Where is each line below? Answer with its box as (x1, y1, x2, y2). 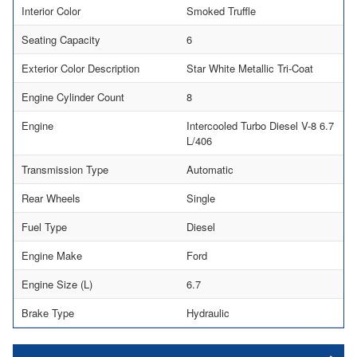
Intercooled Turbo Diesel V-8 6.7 (186, 117, 334, 133)
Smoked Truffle (186, 2, 256, 18)
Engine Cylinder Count (22, 88, 124, 104)
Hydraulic (186, 304, 229, 320)
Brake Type (22, 304, 74, 320)
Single (186, 190, 215, 206)
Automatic (186, 161, 233, 177)
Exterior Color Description (22, 60, 139, 76)
